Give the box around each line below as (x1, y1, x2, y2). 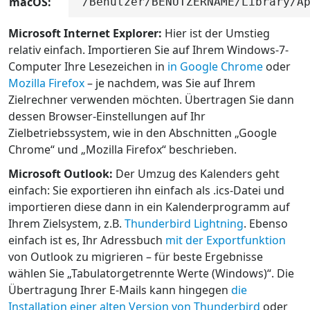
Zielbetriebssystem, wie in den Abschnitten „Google (8, 125, 277, 141)
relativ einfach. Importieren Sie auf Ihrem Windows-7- (8, 42, 289, 58)
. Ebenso (244, 216, 288, 232)
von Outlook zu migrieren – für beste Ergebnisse (8, 249, 263, 265)
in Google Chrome (167, 59, 263, 75)
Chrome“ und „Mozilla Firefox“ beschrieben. (8, 142, 237, 158)
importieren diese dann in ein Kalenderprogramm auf (8, 199, 290, 215)
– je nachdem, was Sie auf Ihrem (84, 75, 255, 91)
